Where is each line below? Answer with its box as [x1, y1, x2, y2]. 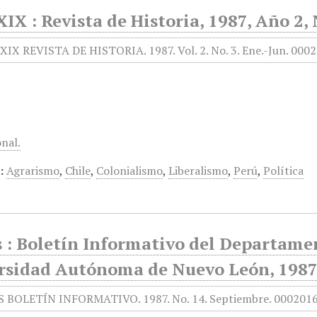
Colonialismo [96, 163, 163, 178]
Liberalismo [168, 163, 229, 178]
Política [263, 163, 304, 178]
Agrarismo [6, 163, 60, 178]
